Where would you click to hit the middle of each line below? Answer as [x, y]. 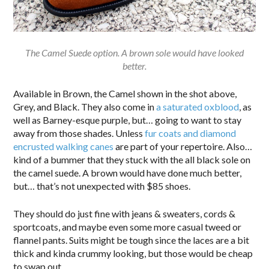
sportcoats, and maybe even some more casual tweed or [128, 227]
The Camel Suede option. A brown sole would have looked [134, 53]
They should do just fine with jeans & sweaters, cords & [125, 214]
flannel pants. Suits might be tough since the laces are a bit [131, 240]
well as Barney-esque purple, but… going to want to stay [128, 120]
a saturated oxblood [198, 107]
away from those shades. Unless [79, 133]
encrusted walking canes [64, 147]
